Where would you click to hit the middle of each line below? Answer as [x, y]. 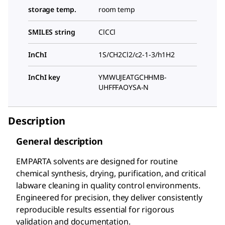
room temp [117, 10]
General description [60, 141]
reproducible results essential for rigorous [95, 210]
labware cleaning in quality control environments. [108, 186]
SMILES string [52, 32]
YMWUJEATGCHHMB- [133, 77]
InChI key [44, 77]
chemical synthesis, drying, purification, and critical [111, 174]
